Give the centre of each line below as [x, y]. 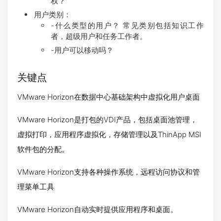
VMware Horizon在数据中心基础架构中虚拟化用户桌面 [109, 97]
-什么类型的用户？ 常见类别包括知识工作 [127, 26]
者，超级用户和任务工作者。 [99, 37]
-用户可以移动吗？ [82, 50]
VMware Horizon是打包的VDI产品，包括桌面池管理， [107, 120]
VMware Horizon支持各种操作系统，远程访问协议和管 [109, 172]
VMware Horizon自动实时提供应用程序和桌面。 [97, 210]
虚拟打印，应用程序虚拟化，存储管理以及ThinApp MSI [109, 135]
